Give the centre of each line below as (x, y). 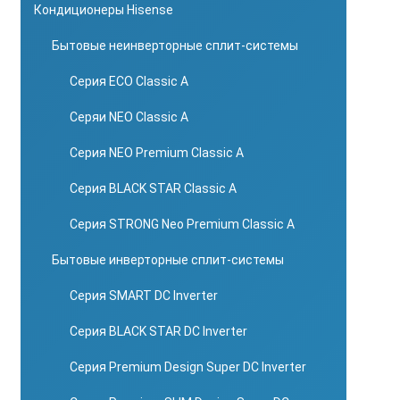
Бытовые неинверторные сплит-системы (175, 46)
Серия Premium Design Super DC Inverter (188, 367)
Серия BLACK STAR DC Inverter (158, 331)
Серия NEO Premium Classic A (157, 153)
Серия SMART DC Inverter (144, 296)
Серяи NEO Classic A (129, 117)
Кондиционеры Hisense (104, 10)
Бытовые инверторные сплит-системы (168, 260)
